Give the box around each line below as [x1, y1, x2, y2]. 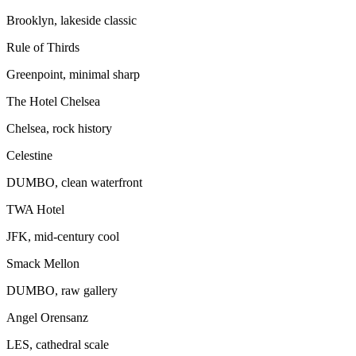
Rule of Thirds [6, 40, 79, 54]
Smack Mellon [6, 256, 79, 270]
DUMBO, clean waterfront [6, 175, 142, 189]
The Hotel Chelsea [6, 94, 100, 108]
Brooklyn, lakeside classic [6, 13, 137, 27]
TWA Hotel [6, 202, 64, 216]
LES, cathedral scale [6, 337, 109, 351]
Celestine [6, 148, 52, 162]
